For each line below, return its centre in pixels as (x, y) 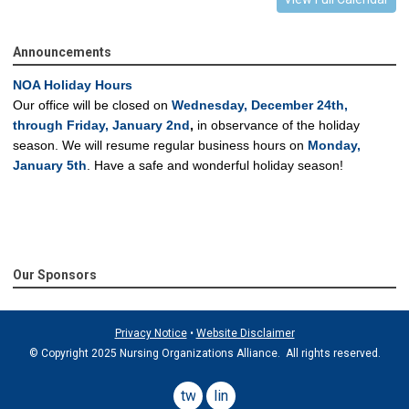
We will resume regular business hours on (183, 146)
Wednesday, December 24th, (260, 105)
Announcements (62, 52)
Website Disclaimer (245, 334)
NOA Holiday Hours (74, 85)
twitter (201, 396)
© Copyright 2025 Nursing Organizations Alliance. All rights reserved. (204, 354)
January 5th (50, 166)
